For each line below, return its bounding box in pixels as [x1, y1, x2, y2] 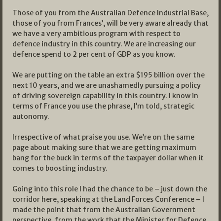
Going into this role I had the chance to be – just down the [12, 184, 207, 193]
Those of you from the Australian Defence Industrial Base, [12, 8, 209, 17]
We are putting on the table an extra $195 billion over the [12, 70, 205, 79]
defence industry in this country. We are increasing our [12, 39, 196, 48]
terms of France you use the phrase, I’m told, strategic [12, 101, 194, 110]
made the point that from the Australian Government [12, 205, 195, 214]
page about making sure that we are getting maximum [12, 143, 196, 152]
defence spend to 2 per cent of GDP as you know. [12, 49, 176, 59]
